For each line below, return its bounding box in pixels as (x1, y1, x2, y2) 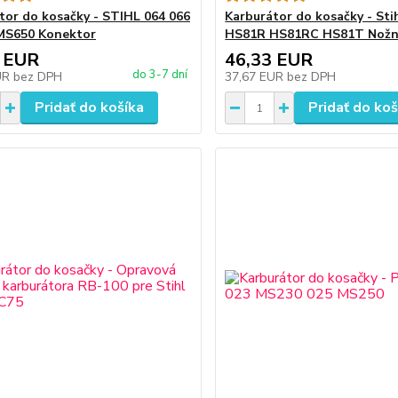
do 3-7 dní (132, 67, 188, 83)
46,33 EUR (225, 48, 314, 72)
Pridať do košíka (34, 98, 144, 117)
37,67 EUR (225, 68, 288, 85)
